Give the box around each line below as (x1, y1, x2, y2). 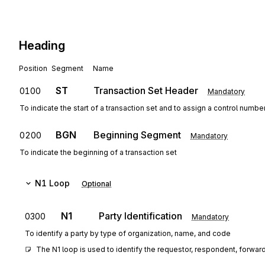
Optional (82, 179, 111, 188)
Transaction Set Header (93, 85, 198, 96)
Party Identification (99, 210, 182, 222)
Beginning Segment (93, 129, 181, 141)
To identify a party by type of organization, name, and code (25, 229, 231, 238)
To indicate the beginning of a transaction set (20, 148, 177, 157)
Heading (19, 38, 65, 53)
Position (19, 64, 47, 73)
